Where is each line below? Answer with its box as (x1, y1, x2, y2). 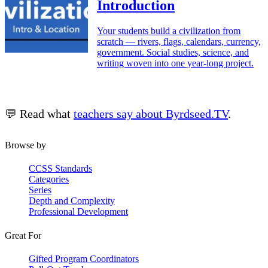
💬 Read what (5, 107, 74, 121)
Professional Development (29, 206, 128, 217)
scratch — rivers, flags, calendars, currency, (97, 36, 261, 47)
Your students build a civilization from (97, 26, 240, 36)
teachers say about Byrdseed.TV (74, 107, 228, 121)
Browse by (5, 140, 46, 151)
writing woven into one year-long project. (97, 58, 254, 69)
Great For (5, 230, 41, 240)
